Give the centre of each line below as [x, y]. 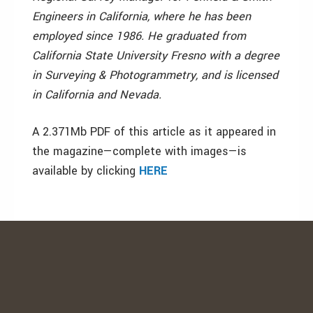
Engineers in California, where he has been [141, 16]
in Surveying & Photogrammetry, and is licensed [155, 75]
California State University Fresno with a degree [156, 56]
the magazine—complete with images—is [139, 151]
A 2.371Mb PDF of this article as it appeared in [154, 132]
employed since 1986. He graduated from [139, 36]
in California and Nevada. [97, 95]
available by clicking [86, 171]
